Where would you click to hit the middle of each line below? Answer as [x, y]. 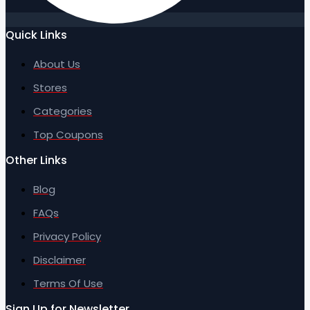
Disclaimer [60, 260]
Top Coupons [68, 135]
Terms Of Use [68, 284]
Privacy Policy [67, 237]
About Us [57, 64]
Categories [63, 111]
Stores [50, 88]
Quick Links [36, 35]
